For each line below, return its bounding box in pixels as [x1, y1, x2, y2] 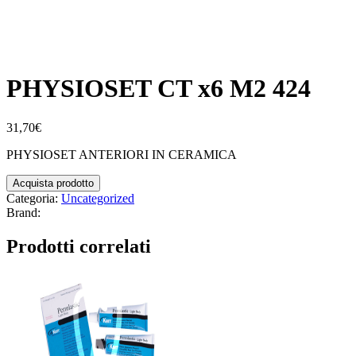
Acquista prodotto [13, 176, 94, 189]
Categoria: [6, 191, 61, 205]
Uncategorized [61, 191, 134, 205]
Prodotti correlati [6, 235, 151, 257]
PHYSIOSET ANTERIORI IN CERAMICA [6, 147, 237, 161]
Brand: [6, 205, 41, 219]
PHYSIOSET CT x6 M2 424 [6, 74, 311, 103]
